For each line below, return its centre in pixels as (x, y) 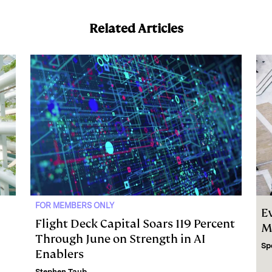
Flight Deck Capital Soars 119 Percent (135, 223)
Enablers (59, 254)
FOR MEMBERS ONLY (75, 205)
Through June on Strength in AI (120, 239)
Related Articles (136, 28)
